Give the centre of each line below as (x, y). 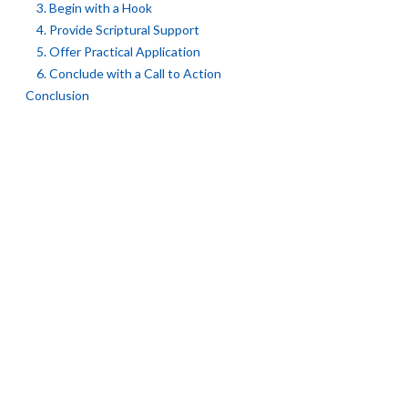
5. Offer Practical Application (118, 51)
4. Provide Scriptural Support (118, 30)
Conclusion (57, 95)
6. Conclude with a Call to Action (129, 73)
